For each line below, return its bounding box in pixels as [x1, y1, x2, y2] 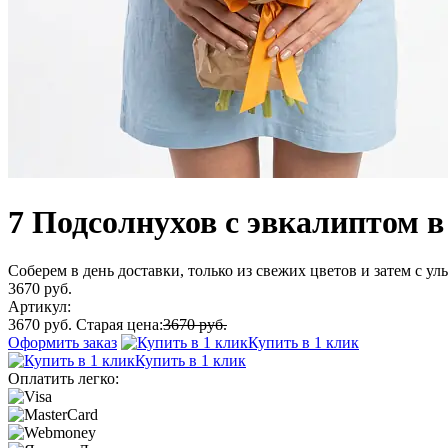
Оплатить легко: [8, 370, 119, 388]
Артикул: [8, 298, 71, 316]
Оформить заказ [8, 334, 117, 352]
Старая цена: [76, 316, 163, 334]
